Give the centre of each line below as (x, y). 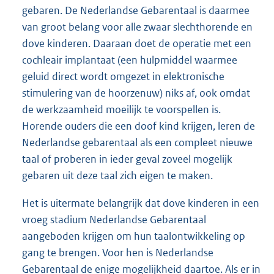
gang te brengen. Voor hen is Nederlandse (118, 253)
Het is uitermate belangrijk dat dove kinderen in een (141, 203)
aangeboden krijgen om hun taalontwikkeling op (134, 236)
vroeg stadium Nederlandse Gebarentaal (114, 220)
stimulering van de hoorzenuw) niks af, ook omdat (136, 93)
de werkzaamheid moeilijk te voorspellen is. (121, 110)
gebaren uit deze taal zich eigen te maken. (117, 176)
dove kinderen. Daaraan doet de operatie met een (137, 44)
